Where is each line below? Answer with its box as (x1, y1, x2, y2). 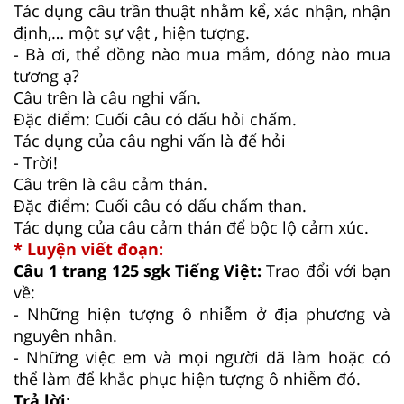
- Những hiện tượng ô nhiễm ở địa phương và (14, 303, 390, 326)
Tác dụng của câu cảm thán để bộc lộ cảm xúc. (14, 216, 369, 239)
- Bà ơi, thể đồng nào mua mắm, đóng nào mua (14, 43, 390, 66)
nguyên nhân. (14, 325, 117, 347)
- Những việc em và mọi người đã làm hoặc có (14, 346, 390, 369)
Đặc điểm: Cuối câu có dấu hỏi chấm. (14, 108, 297, 131)
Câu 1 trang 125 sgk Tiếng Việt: (14, 260, 267, 282)
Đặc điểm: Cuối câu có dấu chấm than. (14, 195, 307, 217)
